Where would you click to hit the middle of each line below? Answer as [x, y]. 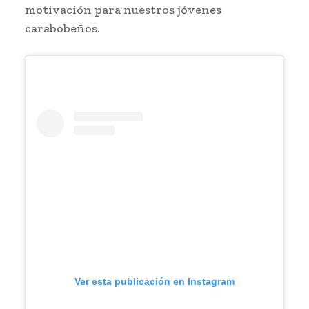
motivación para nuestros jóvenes [123, 9]
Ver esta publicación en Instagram [154, 281]
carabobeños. [62, 28]
